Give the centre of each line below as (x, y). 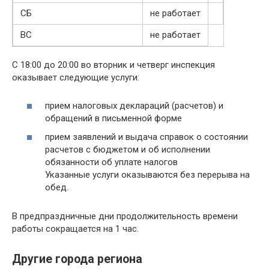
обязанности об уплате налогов (111, 162)
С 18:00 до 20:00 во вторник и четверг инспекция (113, 65)
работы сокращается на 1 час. (75, 229)
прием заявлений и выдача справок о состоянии (147, 137)
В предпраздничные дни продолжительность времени (125, 216)
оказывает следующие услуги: (76, 77)
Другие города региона (77, 259)
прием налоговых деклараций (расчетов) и (134, 105)
